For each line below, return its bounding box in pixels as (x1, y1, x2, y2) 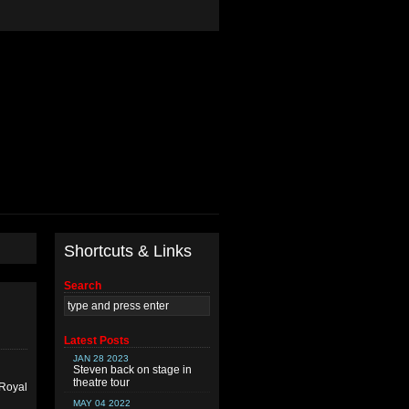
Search (64, 279, 101, 292)
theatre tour (73, 376, 130, 389)
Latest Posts (64, 334, 130, 347)
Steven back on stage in (73, 363, 192, 376)
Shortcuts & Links (64, 242, 192, 260)
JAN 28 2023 (73, 353, 129, 363)
